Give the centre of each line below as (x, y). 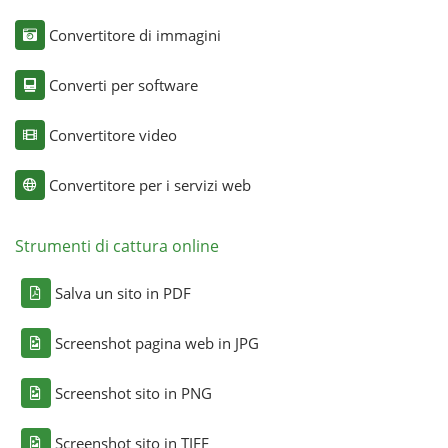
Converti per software (123, 84)
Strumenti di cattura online (116, 245)
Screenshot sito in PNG (133, 392)
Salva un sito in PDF (122, 292)
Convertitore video (112, 134)
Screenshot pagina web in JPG (156, 342)
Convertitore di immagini (134, 34)
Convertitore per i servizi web (149, 184)
